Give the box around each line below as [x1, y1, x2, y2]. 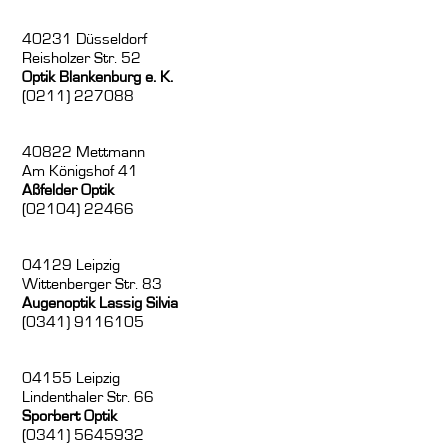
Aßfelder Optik [22, 182, 115, 199]
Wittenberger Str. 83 [22, 276, 163, 293]
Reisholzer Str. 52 [22, 50, 142, 67]
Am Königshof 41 [22, 163, 139, 180]
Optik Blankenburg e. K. [22, 69, 174, 86]
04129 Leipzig [22, 257, 121, 274]
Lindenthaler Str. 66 [22, 389, 155, 406]
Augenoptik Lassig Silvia [22, 295, 179, 312]
